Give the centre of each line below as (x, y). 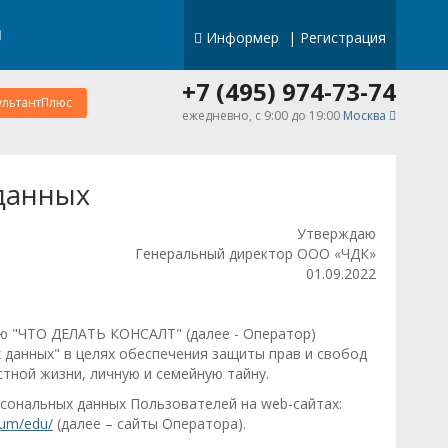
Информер (242, 37)
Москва (364, 115)
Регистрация (343, 37)
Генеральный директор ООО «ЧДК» (255, 253)
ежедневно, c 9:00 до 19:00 (262, 115)
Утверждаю (336, 233)
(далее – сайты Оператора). (149, 423)
